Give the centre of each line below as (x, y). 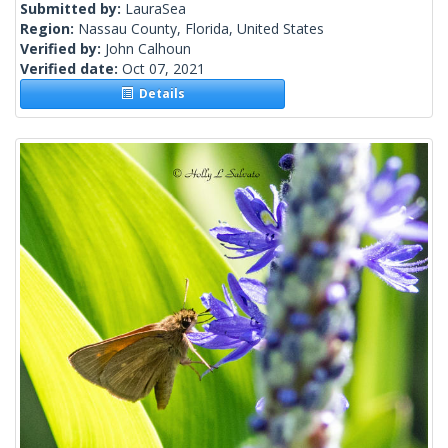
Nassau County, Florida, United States (201, 29)
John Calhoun (148, 49)
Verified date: (71, 69)
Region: (49, 29)
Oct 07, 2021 (163, 69)
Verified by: (62, 49)
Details (158, 94)
